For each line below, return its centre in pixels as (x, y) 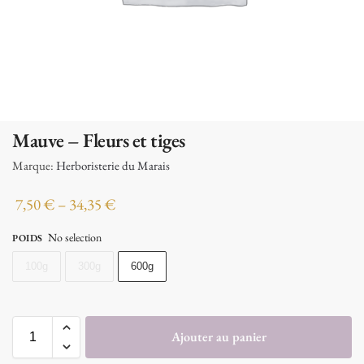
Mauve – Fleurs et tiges (99, 140)
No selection (75, 238)
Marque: (34, 165)
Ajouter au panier (219, 337)
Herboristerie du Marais (113, 165)
